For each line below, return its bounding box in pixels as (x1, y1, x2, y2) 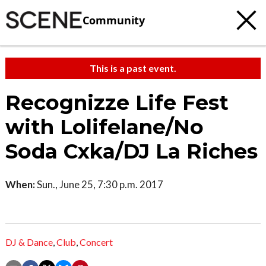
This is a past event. (90, 62, 176, 74)
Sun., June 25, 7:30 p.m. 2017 (35, 178, 163, 191)
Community (83, 12, 145, 27)
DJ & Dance (5, 236, 53, 248)
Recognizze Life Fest (5, 90, 229, 115)
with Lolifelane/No (5, 115, 204, 140)
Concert (80, 236, 113, 248)
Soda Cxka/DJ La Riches (5, 139, 258, 164)
